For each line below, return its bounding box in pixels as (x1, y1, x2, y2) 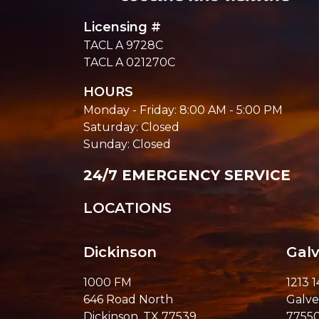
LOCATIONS (83, 199, 172, 217)
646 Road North (83, 293, 173, 307)
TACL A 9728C (83, 38, 163, 53)
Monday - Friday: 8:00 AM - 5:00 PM (83, 103, 283, 117)
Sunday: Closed (83, 137, 171, 152)
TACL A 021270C (83, 56, 175, 70)
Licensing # (83, 19, 161, 36)
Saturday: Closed (83, 120, 179, 135)
